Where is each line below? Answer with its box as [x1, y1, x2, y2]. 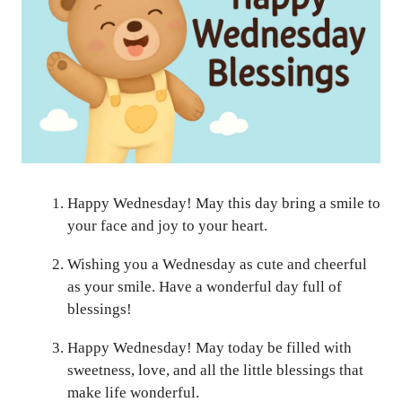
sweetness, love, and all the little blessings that [67, 362, 363, 380]
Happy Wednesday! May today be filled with [67, 339, 352, 357]
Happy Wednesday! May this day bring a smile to [67, 195, 380, 213]
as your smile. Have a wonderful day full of [67, 278, 342, 296]
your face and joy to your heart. [67, 217, 267, 235]
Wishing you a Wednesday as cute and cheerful [67, 256, 367, 274]
